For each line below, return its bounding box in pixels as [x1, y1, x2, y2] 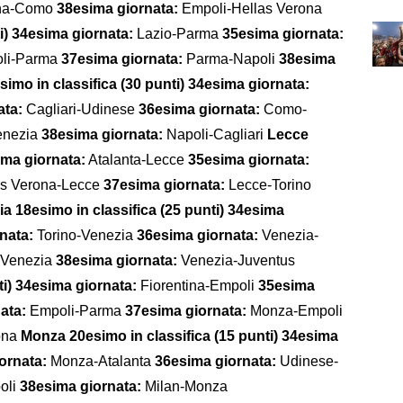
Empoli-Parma [30, 302, 125, 318]
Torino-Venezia [37, 227, 137, 243]
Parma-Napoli [186, 50, 279, 67]
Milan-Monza [145, 378, 228, 394]
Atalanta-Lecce [85, 151, 188, 167]
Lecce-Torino [225, 176, 311, 193]
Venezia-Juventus [181, 252, 295, 268]
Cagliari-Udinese [22, 101, 139, 117]
